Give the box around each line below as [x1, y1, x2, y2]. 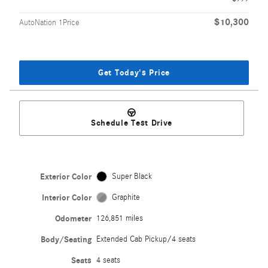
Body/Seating [41, 234, 92, 245]
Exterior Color [40, 171, 92, 182]
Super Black [111, 171, 152, 181]
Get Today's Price [98, 67, 170, 78]
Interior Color [42, 192, 92, 203]
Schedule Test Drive [90, 118, 173, 129]
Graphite [111, 192, 140, 202]
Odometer [55, 213, 92, 224]
